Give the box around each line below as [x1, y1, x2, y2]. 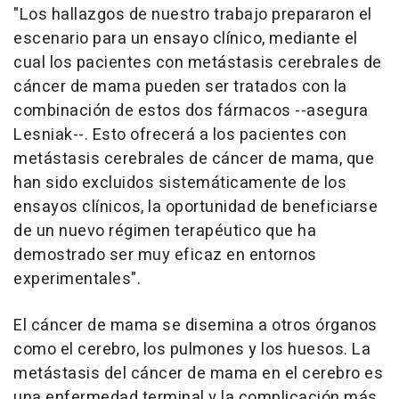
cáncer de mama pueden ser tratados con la [13, 74, 347, 99]
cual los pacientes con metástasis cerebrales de [13, 50, 382, 75]
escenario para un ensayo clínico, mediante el [13, 26, 358, 51]
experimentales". [13, 266, 141, 291]
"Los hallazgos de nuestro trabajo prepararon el [13, 2, 372, 27]
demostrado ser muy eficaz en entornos [13, 242, 317, 267]
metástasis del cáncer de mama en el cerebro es [13, 361, 383, 386]
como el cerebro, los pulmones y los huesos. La [13, 337, 370, 362]
